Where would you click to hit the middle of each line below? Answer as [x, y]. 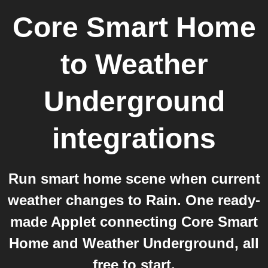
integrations [134, 138]
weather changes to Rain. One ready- [134, 200]
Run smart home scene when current [134, 179]
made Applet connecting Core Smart [134, 222]
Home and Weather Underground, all [134, 243]
